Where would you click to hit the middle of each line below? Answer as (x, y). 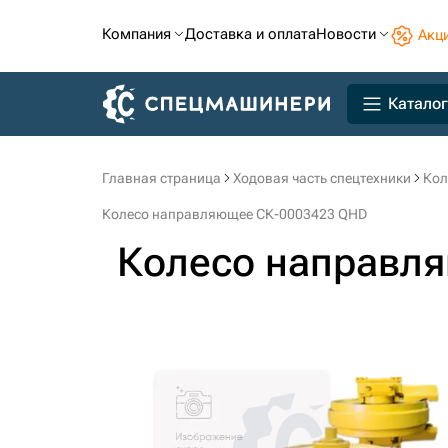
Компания (136, 34)
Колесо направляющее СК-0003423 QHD (234, 214)
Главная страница (161, 178)
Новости (346, 34)
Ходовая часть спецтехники (322, 178)
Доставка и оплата (250, 34)
